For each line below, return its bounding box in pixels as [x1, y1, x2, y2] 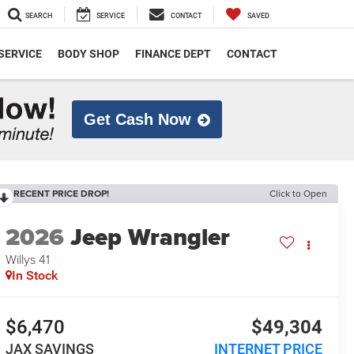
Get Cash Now [84, 110, 191, 128]
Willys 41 [6, 250, 51, 268]
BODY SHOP [58, 47, 119, 61]
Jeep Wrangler [70, 219, 231, 254]
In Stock [12, 267, 58, 283]
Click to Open [269, 186, 327, 200]
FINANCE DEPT [135, 47, 211, 61]
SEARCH [25, 12, 52, 21]
